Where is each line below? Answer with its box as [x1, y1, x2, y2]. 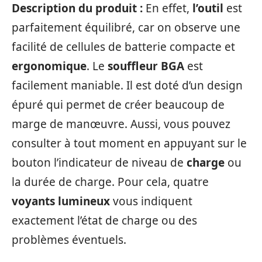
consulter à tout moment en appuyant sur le [12, 136, 247, 151]
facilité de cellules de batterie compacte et [12, 39, 235, 55]
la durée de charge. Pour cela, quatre [12, 174, 209, 190]
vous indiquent [110, 194, 192, 209]
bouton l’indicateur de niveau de [12, 155, 187, 171]
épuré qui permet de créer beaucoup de [12, 97, 225, 113]
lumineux [58, 194, 110, 209]
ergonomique [12, 58, 87, 74]
